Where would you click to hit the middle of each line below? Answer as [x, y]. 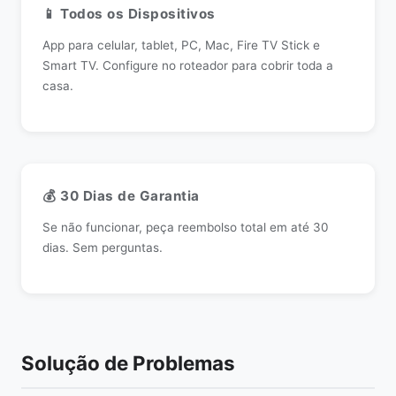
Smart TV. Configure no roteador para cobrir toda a [188, 65]
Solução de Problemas [128, 363]
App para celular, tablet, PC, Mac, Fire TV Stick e [181, 45]
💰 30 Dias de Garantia [121, 196]
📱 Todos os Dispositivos [129, 14]
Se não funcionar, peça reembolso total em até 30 [186, 227]
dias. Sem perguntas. [103, 247]
